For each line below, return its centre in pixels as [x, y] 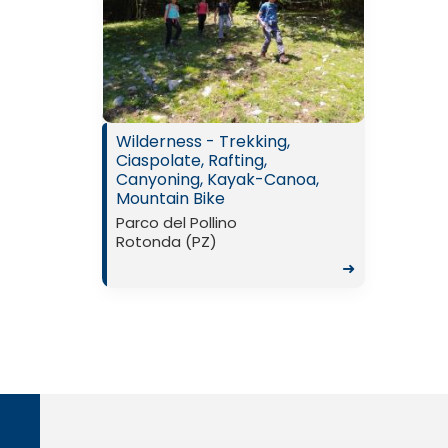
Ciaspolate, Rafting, [191, 161]
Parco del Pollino [176, 223]
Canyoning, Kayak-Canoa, [217, 180]
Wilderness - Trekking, [203, 142]
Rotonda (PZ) [166, 242]
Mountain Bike [170, 199]
